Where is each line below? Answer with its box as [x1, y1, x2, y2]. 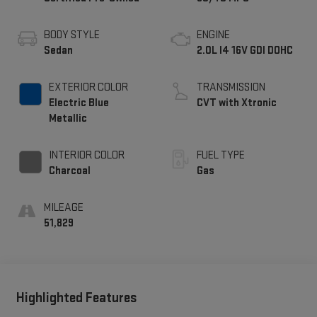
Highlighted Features [16, 289, 137, 306]
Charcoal [48, 163, 91, 178]
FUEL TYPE [197, 148, 245, 162]
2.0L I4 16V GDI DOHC [197, 43, 293, 57]
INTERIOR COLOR [48, 148, 125, 162]
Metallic [48, 111, 87, 125]
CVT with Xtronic [197, 96, 277, 110]
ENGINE [197, 28, 230, 42]
